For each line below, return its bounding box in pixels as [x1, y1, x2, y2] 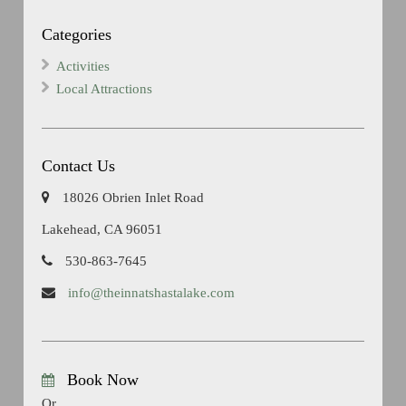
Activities [56, 58, 111, 73]
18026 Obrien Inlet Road [59, 189, 205, 205]
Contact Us [42, 156, 116, 175]
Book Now [67, 370, 140, 389]
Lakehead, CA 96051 [42, 221, 163, 237]
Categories [42, 24, 112, 43]
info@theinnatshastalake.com [64, 285, 236, 300]
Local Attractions [56, 81, 153, 96]
